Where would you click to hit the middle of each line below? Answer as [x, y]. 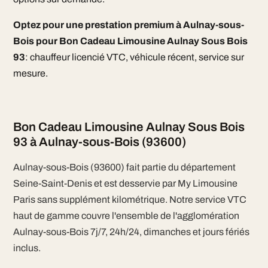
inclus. [27, 248]
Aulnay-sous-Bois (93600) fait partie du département [124, 167]
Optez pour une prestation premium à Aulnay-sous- [128, 25]
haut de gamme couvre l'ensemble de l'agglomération [126, 216]
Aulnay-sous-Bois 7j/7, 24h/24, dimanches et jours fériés [131, 232]
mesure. [30, 73]
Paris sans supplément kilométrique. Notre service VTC [130, 200]
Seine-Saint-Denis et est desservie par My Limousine [125, 183]
